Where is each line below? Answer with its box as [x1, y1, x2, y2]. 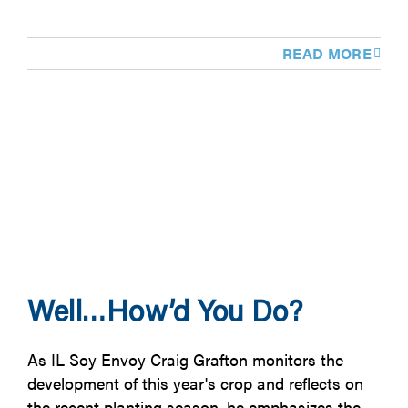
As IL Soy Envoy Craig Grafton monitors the [26, 348, 343, 372]
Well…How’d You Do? [26, 291, 303, 330]
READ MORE [282, 43, 372, 65]
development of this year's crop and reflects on [26, 372, 363, 395]
